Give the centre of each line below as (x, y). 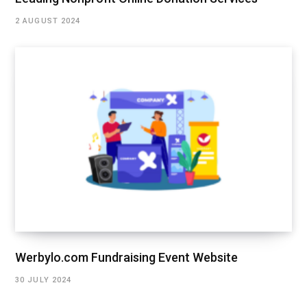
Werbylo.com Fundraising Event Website (126, 258)
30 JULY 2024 (44, 280)
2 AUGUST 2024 (48, 21)
